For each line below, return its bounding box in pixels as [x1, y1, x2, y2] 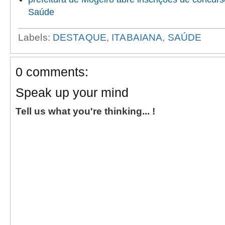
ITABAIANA [111, 32, 163, 43]
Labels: [18, 32, 53, 43]
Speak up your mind [16, 85, 129, 99]
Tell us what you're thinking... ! [16, 105, 155, 117]
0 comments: [16, 64, 88, 79]
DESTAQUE [52, 32, 106, 43]
